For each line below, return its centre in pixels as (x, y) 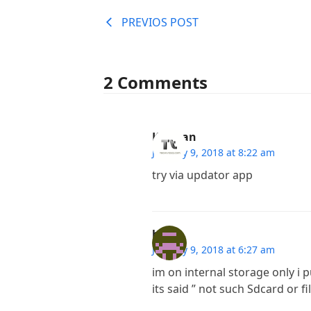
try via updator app (203, 175)
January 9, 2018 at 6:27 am (214, 250)
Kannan (175, 137)
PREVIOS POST (160, 22)
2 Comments (156, 82)
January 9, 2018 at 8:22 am (214, 152)
